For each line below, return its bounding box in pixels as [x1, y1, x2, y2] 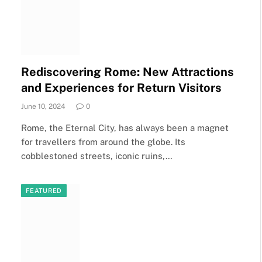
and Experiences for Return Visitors [21, 80, 222, 95]
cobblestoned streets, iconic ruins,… [21, 150, 173, 161]
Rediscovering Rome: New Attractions [21, 64, 234, 79]
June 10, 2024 [21, 102, 65, 111]
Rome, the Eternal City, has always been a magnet [21, 122, 229, 133]
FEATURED [26, 187, 62, 194]
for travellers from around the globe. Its [21, 136, 185, 147]
